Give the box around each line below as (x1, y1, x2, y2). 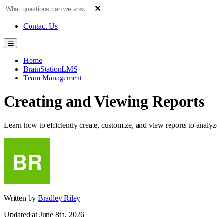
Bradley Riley (38, 193, 80, 202)
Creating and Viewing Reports (4, 93, 204, 110)
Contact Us (23, 22, 58, 30)
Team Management (23, 74, 82, 82)
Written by (4, 193, 38, 202)
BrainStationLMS (23, 65, 77, 73)
